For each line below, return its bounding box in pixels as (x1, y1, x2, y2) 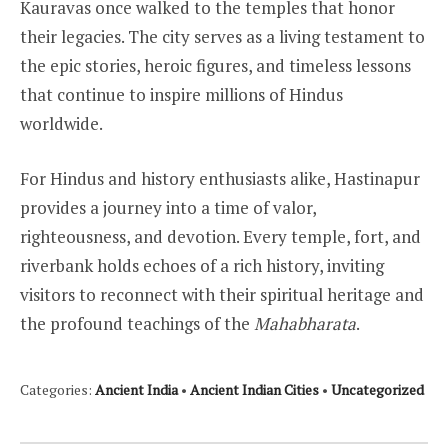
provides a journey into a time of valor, (20, 195, 316, 219)
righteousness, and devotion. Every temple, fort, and (20, 224, 421, 248)
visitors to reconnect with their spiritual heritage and (20, 282, 424, 306)
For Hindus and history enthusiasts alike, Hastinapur (20, 166, 420, 190)
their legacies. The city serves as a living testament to (20, 25, 425, 49)
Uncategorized (331, 379, 424, 399)
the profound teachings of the (20, 311, 254, 335)
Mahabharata (254, 311, 356, 335)
